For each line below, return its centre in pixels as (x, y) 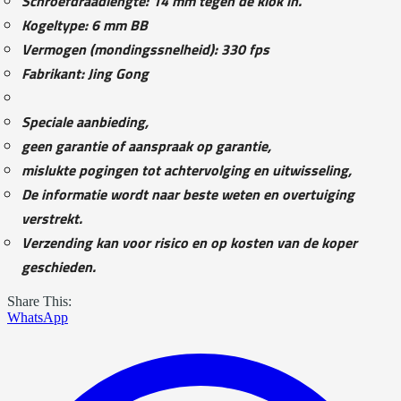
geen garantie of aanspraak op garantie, (146, 145)
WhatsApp (38, 317)
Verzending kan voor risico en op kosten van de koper (189, 242)
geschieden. (59, 266)
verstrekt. (52, 218)
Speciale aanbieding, (85, 121)
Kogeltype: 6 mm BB (85, 25)
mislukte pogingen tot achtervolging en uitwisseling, (187, 170)
